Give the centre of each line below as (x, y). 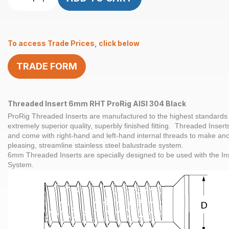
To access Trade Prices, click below (74, 43)
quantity (47, 116)
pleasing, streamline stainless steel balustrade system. (96, 145)
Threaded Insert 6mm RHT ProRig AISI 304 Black (97, 104)
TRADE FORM (47, 66)
